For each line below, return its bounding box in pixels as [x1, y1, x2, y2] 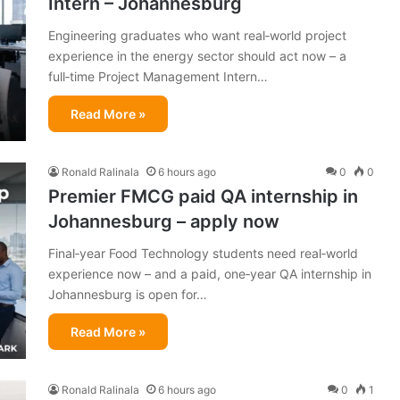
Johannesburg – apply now [48, 210, 279, 232]
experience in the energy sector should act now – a [48, 47, 346, 63]
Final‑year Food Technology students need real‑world [48, 245, 358, 261]
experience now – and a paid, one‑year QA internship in [48, 265, 371, 281]
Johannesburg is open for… [48, 286, 207, 302]
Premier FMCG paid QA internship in [48, 185, 358, 207]
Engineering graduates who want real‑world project [48, 27, 346, 43]
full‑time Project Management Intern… [48, 68, 268, 84]
